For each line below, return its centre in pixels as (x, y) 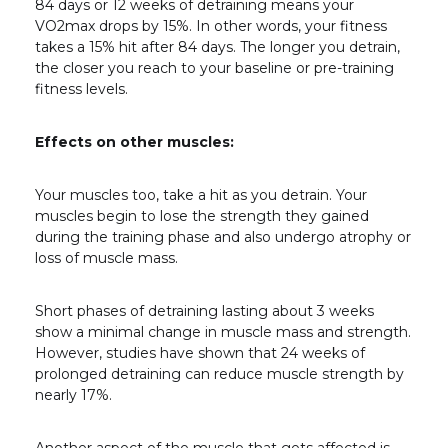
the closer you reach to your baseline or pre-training (214, 68)
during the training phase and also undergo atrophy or (223, 237)
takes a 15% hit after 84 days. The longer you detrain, (217, 47)
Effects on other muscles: (134, 142)
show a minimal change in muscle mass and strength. (223, 332)
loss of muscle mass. (106, 258)
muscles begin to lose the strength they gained (202, 216)
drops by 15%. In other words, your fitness (243, 26)
